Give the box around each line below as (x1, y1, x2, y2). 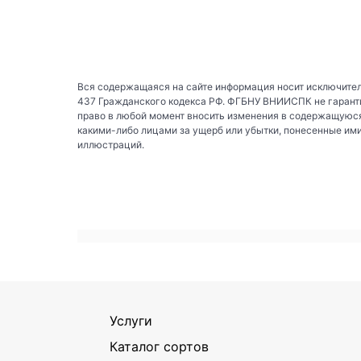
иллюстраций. (77, 138, 144, 151)
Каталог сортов (110, 338, 209, 355)
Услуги (110, 313, 152, 330)
